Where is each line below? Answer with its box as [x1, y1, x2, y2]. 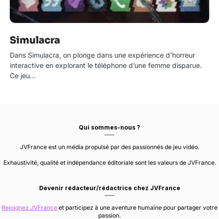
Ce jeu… [10, 71, 36, 80]
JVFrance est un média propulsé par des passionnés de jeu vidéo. [20, 143, 199, 151]
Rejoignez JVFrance [1, 204, 57, 211]
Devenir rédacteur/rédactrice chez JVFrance [39, 184, 180, 192]
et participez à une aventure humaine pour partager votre [57, 204, 218, 211]
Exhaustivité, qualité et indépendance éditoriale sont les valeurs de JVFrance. [3, 159, 216, 166]
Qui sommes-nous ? [79, 124, 140, 131]
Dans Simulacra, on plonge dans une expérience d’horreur [10, 51, 195, 59]
